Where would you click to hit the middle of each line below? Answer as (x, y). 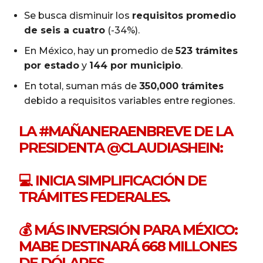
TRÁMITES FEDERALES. (95, 197)
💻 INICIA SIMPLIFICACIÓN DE (113, 181)
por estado (52, 66)
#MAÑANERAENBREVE (115, 131)
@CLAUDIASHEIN (163, 148)
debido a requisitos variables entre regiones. (129, 101)
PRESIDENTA (63, 148)
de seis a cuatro (65, 31)
